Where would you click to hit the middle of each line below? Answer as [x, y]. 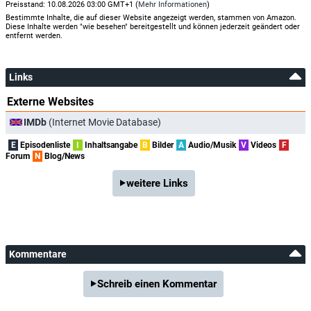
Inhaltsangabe [110, 145]
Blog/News [64, 156]
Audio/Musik [211, 145]
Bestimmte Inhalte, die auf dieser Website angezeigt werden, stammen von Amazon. [151, 17]
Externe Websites [50, 101]
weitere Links [157, 183]
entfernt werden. [34, 35]
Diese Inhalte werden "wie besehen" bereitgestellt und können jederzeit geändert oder [153, 26]
